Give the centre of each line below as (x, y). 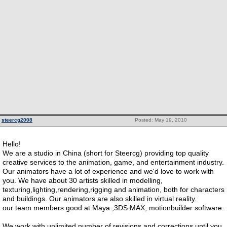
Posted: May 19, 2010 (161, 120)
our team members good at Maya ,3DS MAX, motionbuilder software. (113, 208)
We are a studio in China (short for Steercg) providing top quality (106, 153)
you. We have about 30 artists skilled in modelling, (83, 180)
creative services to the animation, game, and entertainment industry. (113, 162)
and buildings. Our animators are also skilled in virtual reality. (100, 199)
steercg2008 (17, 120)
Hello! (12, 144)
